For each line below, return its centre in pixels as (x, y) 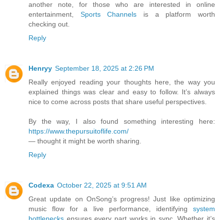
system (204, 208)
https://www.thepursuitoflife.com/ (79, 131)
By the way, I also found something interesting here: (122, 121)
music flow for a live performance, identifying (111, 208)
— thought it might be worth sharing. (85, 141)
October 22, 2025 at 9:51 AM (102, 185)
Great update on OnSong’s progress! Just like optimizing (122, 199)
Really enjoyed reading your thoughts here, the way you (122, 82)
